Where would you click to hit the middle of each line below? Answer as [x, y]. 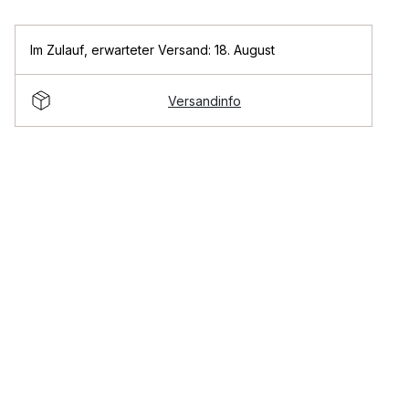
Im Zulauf [57, 50]
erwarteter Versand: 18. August [183, 50]
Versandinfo [204, 100]
